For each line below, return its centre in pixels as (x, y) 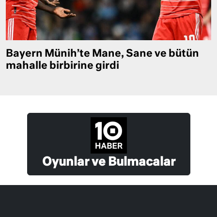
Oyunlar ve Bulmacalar (108, 162)
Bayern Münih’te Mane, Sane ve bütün (102, 54)
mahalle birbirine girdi (62, 66)
